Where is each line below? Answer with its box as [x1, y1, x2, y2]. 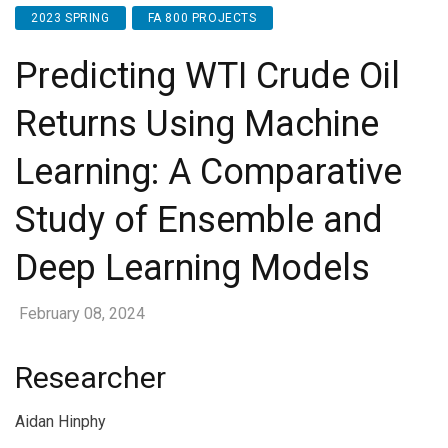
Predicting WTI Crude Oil [15, 55, 400, 97]
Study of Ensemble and [15, 199, 383, 241]
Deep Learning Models [15, 247, 370, 289]
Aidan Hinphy [15, 412, 106, 431]
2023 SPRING [31, 11, 110, 25]
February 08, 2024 [19, 304, 145, 323]
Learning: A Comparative [15, 151, 402, 193]
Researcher [15, 360, 166, 395]
